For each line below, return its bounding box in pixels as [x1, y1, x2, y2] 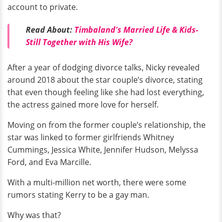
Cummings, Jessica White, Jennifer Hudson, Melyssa [7, 144, 198, 155]
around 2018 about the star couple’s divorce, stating [7, 74, 203, 85]
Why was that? [7, 209, 61, 221]
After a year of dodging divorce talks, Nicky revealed [7, 61, 200, 73]
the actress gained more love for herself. [7, 99, 159, 110]
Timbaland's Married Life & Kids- [74, 24, 198, 36]
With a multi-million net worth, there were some [7, 176, 186, 188]
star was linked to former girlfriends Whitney [7, 131, 174, 143]
